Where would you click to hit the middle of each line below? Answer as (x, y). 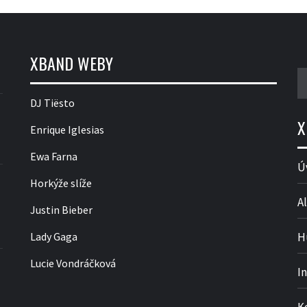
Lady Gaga (54, 236)
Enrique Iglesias (67, 130)
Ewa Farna (54, 156)
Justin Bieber (61, 210)
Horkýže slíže (61, 183)
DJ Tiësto (52, 103)
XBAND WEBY (72, 63)
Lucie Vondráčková (73, 263)
